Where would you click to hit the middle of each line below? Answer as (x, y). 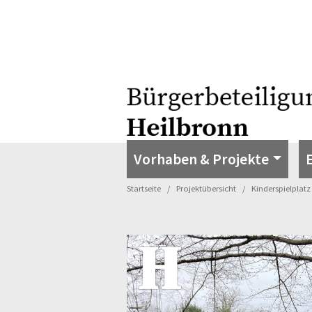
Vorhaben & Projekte (201, 159)
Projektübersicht (206, 188)
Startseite (144, 188)
